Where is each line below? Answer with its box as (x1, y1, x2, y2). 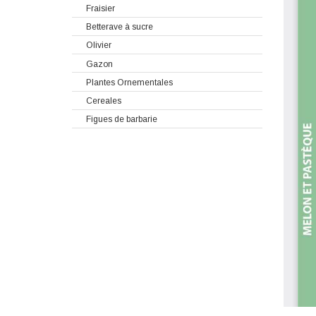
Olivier (86, 40, 111, 51)
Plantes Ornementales (86, 77, 173, 87)
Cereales (86, 95, 121, 106)
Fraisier (86, 3, 115, 13)
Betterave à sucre (86, 21, 153, 32)
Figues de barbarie (86, 114, 157, 125)
